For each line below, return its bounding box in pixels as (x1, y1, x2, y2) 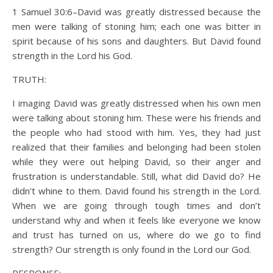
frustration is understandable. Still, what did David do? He (12, 170, 261, 182)
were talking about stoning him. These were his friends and (12, 112, 261, 124)
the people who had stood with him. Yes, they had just (12, 126, 261, 138)
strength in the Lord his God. (12, 49, 132, 62)
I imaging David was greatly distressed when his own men (12, 97, 261, 109)
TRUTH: (12, 73, 46, 85)
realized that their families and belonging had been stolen (12, 141, 261, 153)
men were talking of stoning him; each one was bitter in (12, 20, 261, 32)
